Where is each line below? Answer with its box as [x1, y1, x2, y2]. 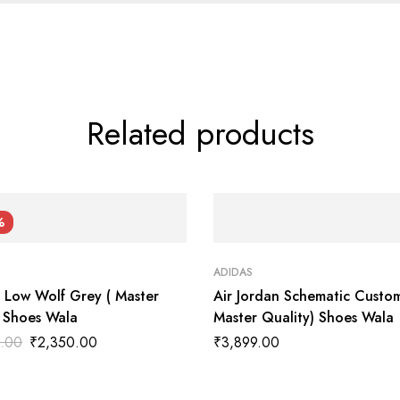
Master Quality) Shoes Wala [213, 307, 394, 329]
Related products [86, 110, 314, 158]
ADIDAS [213, 264, 253, 281]
